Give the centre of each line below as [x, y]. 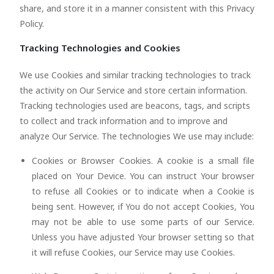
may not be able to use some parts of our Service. [143, 222]
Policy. [32, 24]
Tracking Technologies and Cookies [100, 48]
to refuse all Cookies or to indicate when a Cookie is [143, 191]
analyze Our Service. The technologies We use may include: [137, 136]
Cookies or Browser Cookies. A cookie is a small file [143, 161]
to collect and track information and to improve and [124, 121]
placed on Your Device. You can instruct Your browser [143, 176]
